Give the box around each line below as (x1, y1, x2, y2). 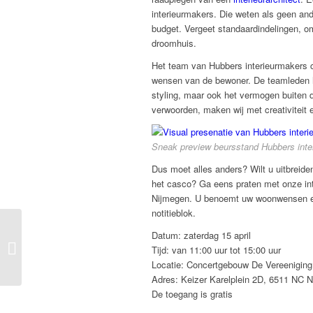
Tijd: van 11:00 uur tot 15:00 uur (152, 243, 281, 257)
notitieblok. (152, 206, 196, 220)
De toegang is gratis (152, 287, 233, 301)
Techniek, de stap (24, 225, 96, 239)
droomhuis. (152, 36, 196, 50)
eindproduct (24, 254, 71, 268)
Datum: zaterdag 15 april (152, 228, 251, 242)
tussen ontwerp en (24, 240, 99, 254)
